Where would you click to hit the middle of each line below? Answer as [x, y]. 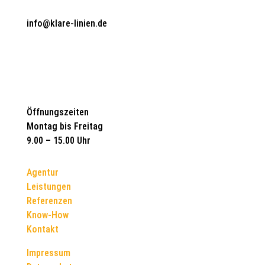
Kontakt [42, 230]
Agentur [42, 173]
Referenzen [49, 201]
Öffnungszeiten [57, 112]
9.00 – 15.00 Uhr [58, 141]
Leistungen [49, 187]
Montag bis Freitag [64, 127]
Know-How [47, 215]
